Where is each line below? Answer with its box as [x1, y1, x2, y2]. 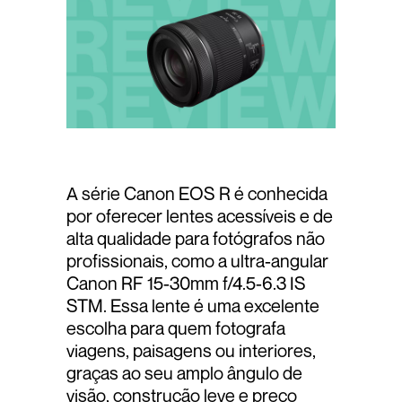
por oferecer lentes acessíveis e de [66, 205, 333, 228]
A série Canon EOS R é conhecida [66, 182, 328, 205]
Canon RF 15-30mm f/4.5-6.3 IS [66, 272, 306, 295]
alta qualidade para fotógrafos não [66, 227, 325, 250]
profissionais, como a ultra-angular [66, 249, 328, 273]
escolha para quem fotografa [66, 317, 285, 340]
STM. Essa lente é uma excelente [66, 294, 319, 318]
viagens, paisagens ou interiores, [66, 339, 316, 363]
